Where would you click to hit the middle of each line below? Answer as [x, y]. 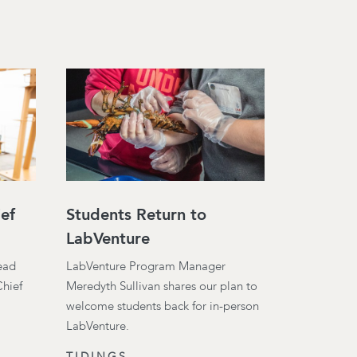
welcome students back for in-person [162, 306]
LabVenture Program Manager [145, 267]
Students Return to [136, 215]
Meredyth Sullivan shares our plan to [161, 286]
